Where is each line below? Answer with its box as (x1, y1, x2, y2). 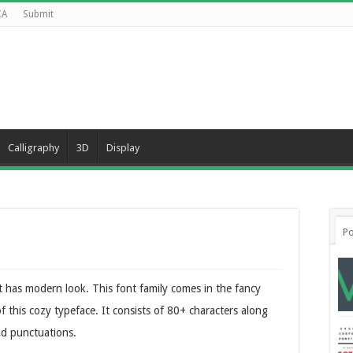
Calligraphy (8, 142, 59, 154)
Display (106, 142, 139, 154)
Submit (23, 9, 54, 20)
